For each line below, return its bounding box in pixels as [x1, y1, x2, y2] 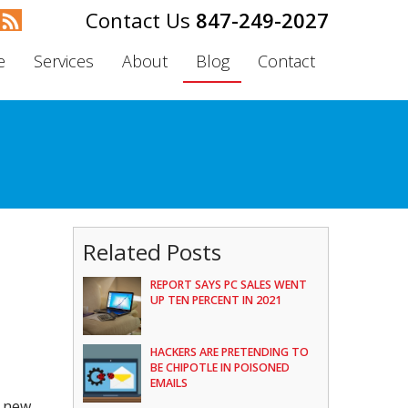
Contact [257, 49, 315, 72]
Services [33, 49, 94, 72]
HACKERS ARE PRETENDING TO [150, 344, 310, 360]
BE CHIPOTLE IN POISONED [150, 360, 291, 375]
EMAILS [150, 375, 189, 391]
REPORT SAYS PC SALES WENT [150, 277, 308, 292]
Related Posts [83, 237, 222, 267]
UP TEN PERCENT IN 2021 [150, 292, 282, 308]
